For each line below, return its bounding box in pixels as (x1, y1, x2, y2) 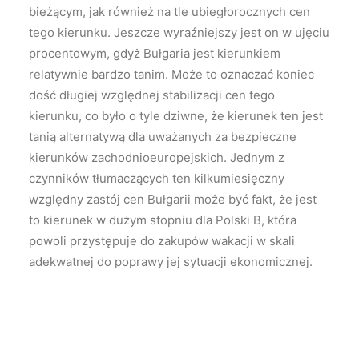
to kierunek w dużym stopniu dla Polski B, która (29, 212, 296, 228)
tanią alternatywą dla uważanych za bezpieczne (29, 128, 296, 144)
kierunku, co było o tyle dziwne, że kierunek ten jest (29, 107, 323, 123)
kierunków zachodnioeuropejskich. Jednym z (29, 149, 284, 165)
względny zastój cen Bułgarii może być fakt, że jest (29, 191, 317, 207)
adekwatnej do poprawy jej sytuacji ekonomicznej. (29, 253, 313, 269)
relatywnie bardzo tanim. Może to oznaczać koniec (29, 66, 314, 82)
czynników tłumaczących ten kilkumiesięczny (29, 170, 284, 186)
